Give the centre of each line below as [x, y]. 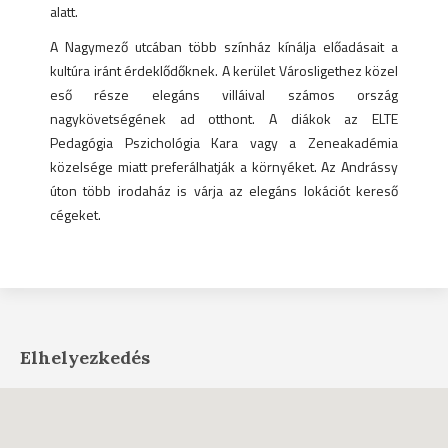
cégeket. [75, 214]
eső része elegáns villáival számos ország [224, 94]
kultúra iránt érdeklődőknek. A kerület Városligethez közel [224, 70]
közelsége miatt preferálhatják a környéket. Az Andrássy [224, 166]
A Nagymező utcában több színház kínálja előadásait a [224, 46]
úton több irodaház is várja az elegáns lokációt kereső [224, 190]
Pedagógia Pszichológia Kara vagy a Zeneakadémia [224, 142]
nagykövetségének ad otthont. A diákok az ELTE [224, 118]
